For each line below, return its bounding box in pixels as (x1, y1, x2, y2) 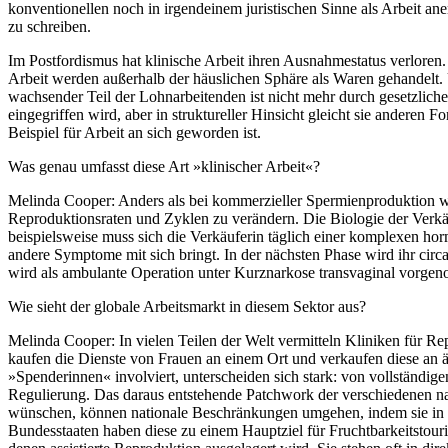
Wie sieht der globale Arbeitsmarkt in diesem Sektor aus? (8, 297, 366, 315)
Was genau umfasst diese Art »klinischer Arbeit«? (8, 157, 320, 175)
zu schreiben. (8, 17, 91, 35)
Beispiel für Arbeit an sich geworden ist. (8, 123, 261, 141)
